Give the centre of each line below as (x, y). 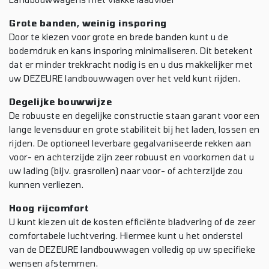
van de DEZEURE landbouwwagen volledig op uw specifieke (132, 249)
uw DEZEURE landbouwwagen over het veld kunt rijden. (125, 78)
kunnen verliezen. (47, 184)
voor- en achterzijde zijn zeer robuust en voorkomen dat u (132, 157)
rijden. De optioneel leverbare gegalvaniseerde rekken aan (130, 143)
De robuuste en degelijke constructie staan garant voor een (134, 115)
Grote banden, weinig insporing (88, 23)
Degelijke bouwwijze (61, 101)
